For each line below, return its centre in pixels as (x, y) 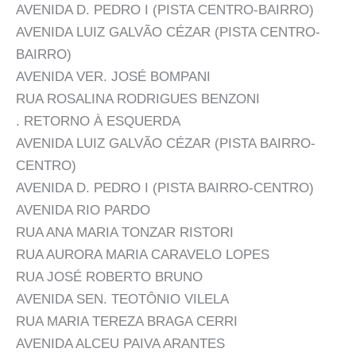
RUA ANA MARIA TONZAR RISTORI (125, 232)
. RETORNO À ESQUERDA (98, 121)
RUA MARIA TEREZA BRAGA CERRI (127, 321)
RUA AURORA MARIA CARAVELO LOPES (143, 254)
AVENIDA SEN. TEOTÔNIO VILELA (122, 299)
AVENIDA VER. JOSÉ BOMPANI (113, 76)
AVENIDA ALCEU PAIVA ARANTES (120, 343)
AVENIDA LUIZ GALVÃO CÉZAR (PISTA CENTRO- (168, 32)
